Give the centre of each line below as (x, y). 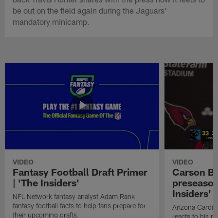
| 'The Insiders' (46, 182)
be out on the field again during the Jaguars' (90, 10)
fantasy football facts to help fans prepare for (80, 205)
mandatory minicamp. (51, 21)
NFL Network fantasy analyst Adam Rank (74, 196)
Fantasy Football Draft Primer (80, 172)
